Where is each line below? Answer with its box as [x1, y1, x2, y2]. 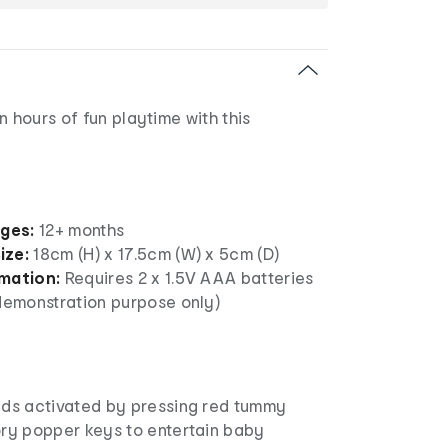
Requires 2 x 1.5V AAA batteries [64, 267, 314, 287]
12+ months [39, 219, 125, 239]
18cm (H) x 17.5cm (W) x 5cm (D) [33, 243, 280, 263]
